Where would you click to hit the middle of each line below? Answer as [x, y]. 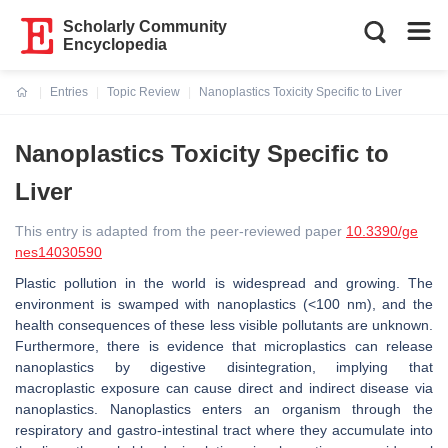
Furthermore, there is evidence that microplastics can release [224, 346]
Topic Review [143, 92]
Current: [39, 104]
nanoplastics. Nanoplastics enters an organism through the [224, 409]
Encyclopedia [115, 44]
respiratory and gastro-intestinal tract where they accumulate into [224, 430]
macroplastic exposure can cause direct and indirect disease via [224, 388]
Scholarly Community [145, 26]
